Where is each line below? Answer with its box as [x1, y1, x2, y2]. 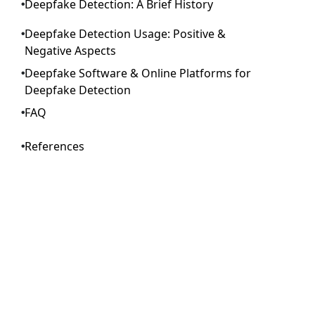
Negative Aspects [24, 43, 116, 58]
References [24, 139, 84, 154]
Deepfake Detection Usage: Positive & [24, 26, 226, 41]
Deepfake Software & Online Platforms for [24, 65, 251, 81]
